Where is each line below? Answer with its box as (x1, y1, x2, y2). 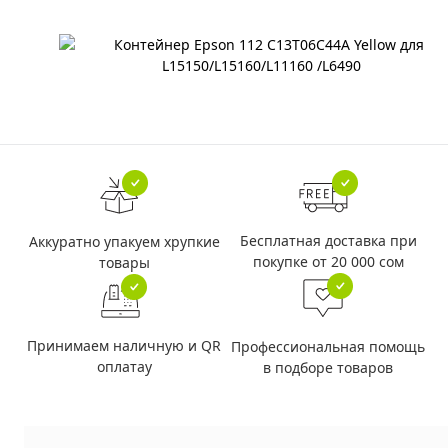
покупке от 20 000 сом (252, 252, 404, 271)
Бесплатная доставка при (239, 231, 417, 250)
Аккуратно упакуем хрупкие (28, 231, 220, 251)
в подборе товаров (263, 358, 393, 377)
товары (98, 252, 150, 272)
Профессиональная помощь (231, 337, 425, 356)
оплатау (96, 357, 152, 376)
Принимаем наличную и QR (27, 336, 221, 355)
